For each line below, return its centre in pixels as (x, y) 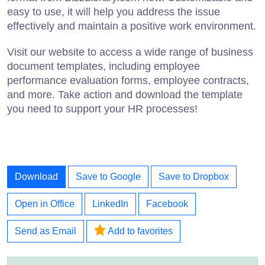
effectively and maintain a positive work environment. (132, 26)
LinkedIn (110, 203)
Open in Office (45, 203)
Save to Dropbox (194, 176)
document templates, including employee (104, 66)
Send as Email (46, 231)
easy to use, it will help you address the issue (114, 12)
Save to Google (108, 176)
